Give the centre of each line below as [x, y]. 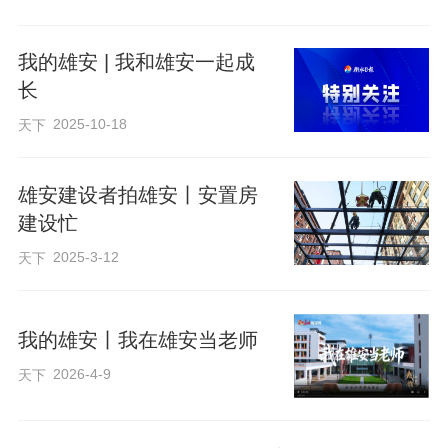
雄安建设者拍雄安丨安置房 [137, 194]
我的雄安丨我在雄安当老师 [137, 340]
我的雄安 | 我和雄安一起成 [136, 62]
